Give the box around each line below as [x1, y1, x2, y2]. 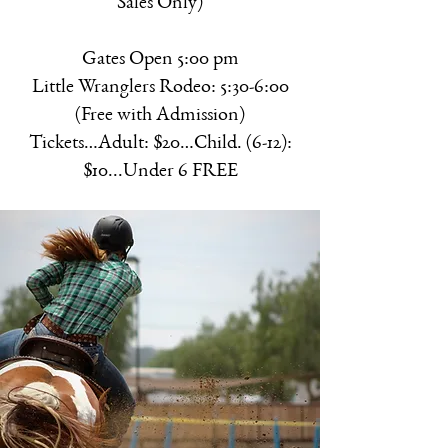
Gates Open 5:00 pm [81, 50, 239, 70]
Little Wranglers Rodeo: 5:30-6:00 [31, 78, 289, 98]
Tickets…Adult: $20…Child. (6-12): [28, 134, 292, 154]
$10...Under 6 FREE [82, 162, 238, 182]
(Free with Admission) [75, 106, 245, 126]
